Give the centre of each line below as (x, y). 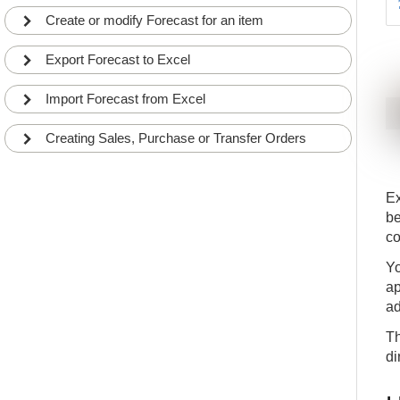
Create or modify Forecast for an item (154, 20)
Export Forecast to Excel (118, 59)
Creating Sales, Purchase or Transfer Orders (176, 138)
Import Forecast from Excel (125, 99)
